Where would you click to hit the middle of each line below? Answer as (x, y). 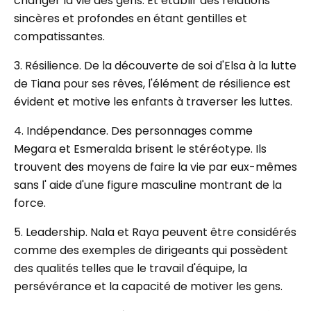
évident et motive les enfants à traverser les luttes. (153, 102)
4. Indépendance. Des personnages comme (133, 131)
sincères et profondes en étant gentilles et (131, 18)
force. (30, 203)
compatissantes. (59, 36)
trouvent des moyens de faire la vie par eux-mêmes (155, 167)
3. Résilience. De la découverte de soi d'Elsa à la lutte (155, 66)
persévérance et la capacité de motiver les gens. (148, 286)
